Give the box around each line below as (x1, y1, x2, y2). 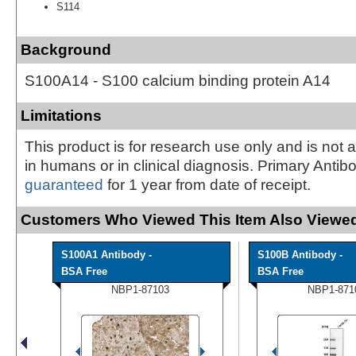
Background (21, 41, 111, 58)
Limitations (21, 106, 102, 124)
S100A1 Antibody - (61, 248, 152, 261)
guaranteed (25, 176, 103, 193)
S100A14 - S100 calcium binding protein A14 (25, 72, 331, 89)
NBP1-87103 (111, 283, 169, 296)
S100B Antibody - (257, 248, 342, 261)
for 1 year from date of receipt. (103, 176, 311, 193)
